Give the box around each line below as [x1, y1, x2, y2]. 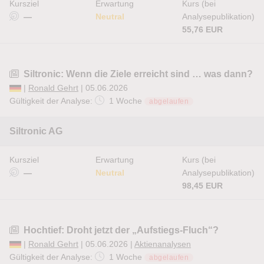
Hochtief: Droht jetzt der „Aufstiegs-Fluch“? [24, 225, 219, 235]
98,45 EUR [182, 181, 223, 190]
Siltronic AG [9, 126, 62, 136]
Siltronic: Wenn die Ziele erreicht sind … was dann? [24, 69, 253, 79]
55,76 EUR [182, 25, 223, 34]
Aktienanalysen [134, 239, 191, 249]
